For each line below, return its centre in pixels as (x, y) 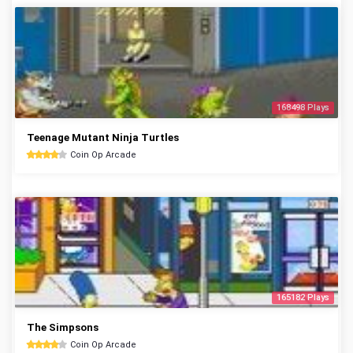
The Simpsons (63, 327)
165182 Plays (303, 297)
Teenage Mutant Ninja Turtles (103, 137)
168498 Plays (303, 108)
